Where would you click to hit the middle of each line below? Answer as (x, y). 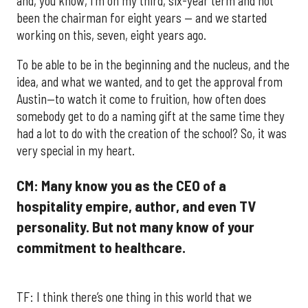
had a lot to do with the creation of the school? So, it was (152, 134)
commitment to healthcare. (101, 246)
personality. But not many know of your (135, 226)
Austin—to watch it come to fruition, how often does (141, 99)
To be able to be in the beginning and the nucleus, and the (153, 65)
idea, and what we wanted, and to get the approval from (150, 82)
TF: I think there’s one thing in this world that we (134, 297)
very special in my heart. (76, 151)
